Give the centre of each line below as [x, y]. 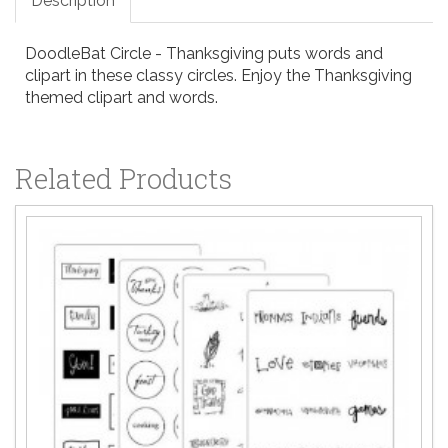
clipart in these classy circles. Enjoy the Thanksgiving [218, 75]
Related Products [123, 178]
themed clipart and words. [121, 97]
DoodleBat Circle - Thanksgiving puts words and [204, 53]
